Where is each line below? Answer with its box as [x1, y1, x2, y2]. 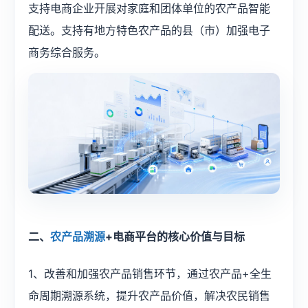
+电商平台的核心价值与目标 [105, 229, 245, 243]
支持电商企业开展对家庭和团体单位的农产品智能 [28, 1, 270, 15]
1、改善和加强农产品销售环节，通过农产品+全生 [28, 266, 272, 280]
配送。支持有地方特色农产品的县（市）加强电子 [28, 23, 270, 37]
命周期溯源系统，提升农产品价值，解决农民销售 [28, 288, 270, 302]
